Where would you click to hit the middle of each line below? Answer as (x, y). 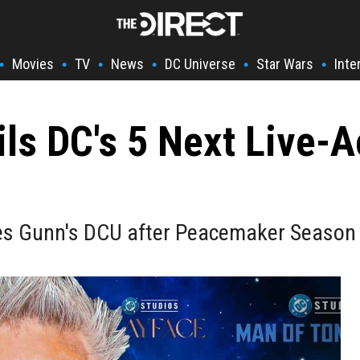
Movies (33, 64)
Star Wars (285, 64)
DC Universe (200, 64)
